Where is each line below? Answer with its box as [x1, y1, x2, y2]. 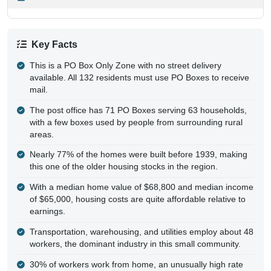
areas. [29, 118, 54, 128]
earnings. [29, 195, 65, 205]
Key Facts [31, 27, 77, 38]
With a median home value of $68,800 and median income [29, 171, 253, 181]
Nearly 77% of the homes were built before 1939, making [29, 139, 247, 148]
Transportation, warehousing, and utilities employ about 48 [29, 216, 253, 226]
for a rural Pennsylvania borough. [29, 260, 157, 270]
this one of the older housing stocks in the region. [29, 151, 218, 160]
